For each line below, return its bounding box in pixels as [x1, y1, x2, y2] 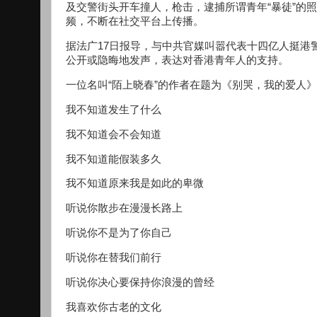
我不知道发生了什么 [66, 103, 161, 115]
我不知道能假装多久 [66, 153, 161, 165]
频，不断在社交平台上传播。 [66, 16, 204, 28]
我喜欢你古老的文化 [66, 301, 161, 313]
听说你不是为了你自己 [66, 227, 172, 239]
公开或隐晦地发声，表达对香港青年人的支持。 [66, 54, 289, 67]
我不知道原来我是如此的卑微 [66, 178, 204, 190]
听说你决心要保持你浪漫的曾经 [66, 276, 214, 288]
